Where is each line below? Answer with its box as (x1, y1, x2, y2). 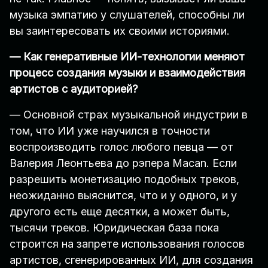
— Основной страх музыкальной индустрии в (10, 108, 248, 121)
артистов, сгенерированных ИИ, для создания (10, 254, 253, 267)
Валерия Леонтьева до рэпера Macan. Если (10, 157, 237, 170)
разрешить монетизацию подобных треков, (10, 173, 239, 186)
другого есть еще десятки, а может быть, (10, 205, 230, 218)
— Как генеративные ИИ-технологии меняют (10, 50, 245, 63)
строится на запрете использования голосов (10, 237, 245, 251)
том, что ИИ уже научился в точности (10, 124, 210, 138)
